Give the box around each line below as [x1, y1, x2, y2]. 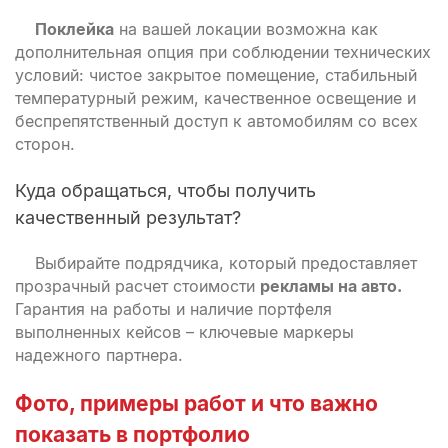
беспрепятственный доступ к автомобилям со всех [15, 111, 418, 131]
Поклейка [35, 19, 114, 39]
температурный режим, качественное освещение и [15, 88, 416, 108]
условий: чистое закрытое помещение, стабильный [15, 65, 417, 85]
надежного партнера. [15, 345, 183, 365]
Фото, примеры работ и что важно [15, 391, 378, 416]
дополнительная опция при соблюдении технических [15, 42, 431, 62]
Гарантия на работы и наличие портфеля [15, 299, 332, 319]
